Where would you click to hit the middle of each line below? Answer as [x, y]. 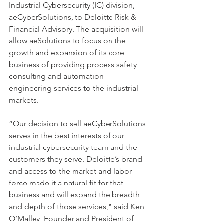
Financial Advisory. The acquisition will [77, 29]
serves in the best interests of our [68, 135]
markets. [26, 100]
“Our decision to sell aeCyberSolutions [78, 124]
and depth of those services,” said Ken [77, 206]
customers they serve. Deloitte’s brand [76, 159]
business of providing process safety [74, 64]
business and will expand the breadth [75, 195]
